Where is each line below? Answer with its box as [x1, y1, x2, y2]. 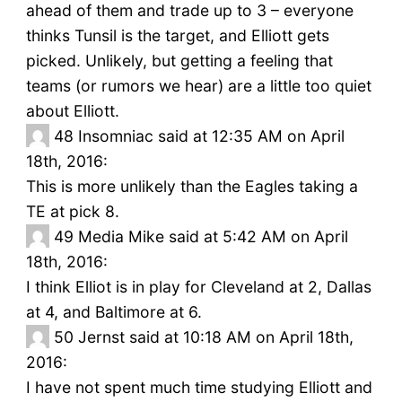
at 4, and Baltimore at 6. [25, 302, 202, 322]
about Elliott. [25, 101, 119, 121]
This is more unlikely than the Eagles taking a [25, 177, 358, 197]
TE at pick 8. [25, 202, 119, 222]
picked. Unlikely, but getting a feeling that [25, 51, 333, 71]
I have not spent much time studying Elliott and [25, 378, 372, 398]
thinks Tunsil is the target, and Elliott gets [25, 26, 329, 46]
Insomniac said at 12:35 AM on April [77, 127, 345, 146]
